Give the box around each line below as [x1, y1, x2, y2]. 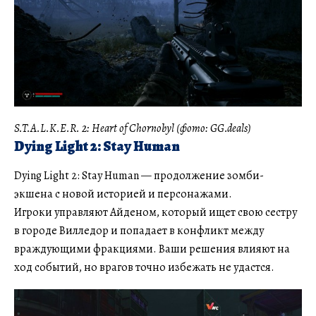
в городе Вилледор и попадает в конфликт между [14, 223, 264, 239]
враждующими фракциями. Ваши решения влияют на [14, 241, 290, 257]
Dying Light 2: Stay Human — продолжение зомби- [14, 168, 264, 184]
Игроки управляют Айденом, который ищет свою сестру [14, 205, 297, 221]
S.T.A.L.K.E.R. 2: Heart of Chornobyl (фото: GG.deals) [14, 120, 251, 136]
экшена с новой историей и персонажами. [14, 186, 232, 202]
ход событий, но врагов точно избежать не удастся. [14, 260, 274, 276]
